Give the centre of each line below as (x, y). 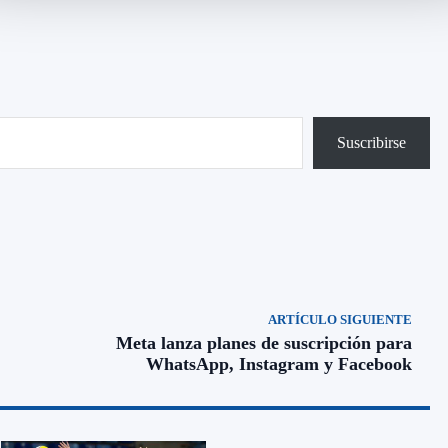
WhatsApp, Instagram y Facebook (278, 363)
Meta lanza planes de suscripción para (263, 342)
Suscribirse (371, 142)
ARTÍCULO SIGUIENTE (339, 319)
